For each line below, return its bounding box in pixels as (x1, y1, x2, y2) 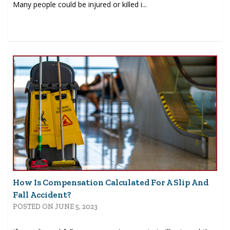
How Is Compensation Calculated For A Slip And (13, 177, 208, 188)
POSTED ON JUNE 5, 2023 (13, 202, 98, 212)
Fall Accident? (13, 189, 71, 200)
